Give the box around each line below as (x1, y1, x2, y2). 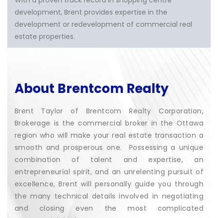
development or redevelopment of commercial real (15, 19, 192, 29)
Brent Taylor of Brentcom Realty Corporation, (15, 106, 203, 116)
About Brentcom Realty (15, 80, 168, 97)
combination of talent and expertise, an (15, 155, 203, 164)
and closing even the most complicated (15, 203, 203, 213)
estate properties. (15, 32, 75, 41)
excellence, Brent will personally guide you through (15, 179, 203, 189)
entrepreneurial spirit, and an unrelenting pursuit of (15, 167, 203, 177)
